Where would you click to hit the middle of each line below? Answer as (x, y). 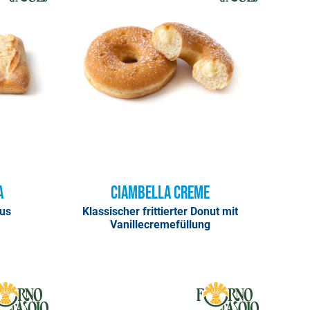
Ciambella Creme (160, 193)
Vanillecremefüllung (160, 224)
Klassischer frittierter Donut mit (160, 211)
